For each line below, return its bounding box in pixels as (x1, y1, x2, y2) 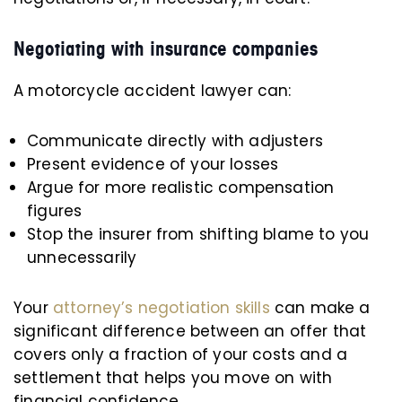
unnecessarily (27, 247, 137, 268)
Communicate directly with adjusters (27, 130, 323, 152)
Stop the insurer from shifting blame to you (27, 223, 370, 245)
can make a (269, 297, 371, 319)
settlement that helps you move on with (13, 367, 333, 389)
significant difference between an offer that (13, 320, 367, 342)
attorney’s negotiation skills (52, 297, 270, 319)
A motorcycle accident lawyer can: (13, 80, 292, 101)
